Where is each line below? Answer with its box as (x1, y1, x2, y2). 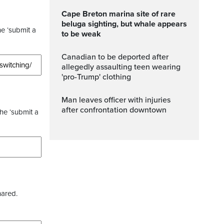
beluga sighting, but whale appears (61, 19, 187, 29)
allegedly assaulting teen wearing (61, 62, 180, 72)
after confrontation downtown (61, 105, 166, 115)
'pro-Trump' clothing (61, 72, 131, 82)
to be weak (61, 29, 101, 39)
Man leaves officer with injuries (61, 95, 68, 105)
